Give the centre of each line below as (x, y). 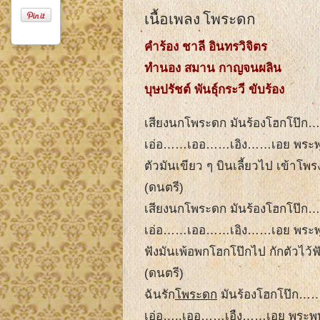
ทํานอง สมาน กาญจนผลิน (213, 69)
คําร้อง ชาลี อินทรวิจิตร (206, 47)
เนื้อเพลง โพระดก (200, 18)
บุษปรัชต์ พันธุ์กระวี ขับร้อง (214, 90)
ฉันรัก (160, 295)
